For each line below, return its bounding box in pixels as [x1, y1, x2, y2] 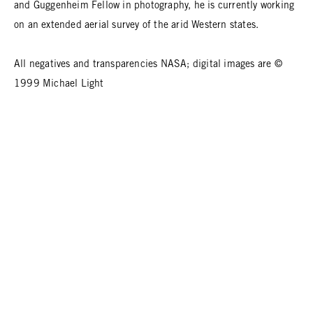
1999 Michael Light [14, 78, 104, 91]
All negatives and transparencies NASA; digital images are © [14, 59, 282, 71]
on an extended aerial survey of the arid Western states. [14, 20, 259, 32]
